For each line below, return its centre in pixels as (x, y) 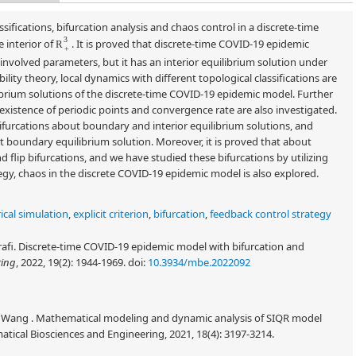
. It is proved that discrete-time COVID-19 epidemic (194, 45)
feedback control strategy (271, 214)
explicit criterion (111, 214)
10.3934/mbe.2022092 (199, 263)
